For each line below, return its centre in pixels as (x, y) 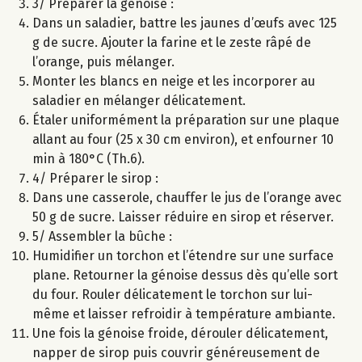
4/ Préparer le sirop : (95, 179)
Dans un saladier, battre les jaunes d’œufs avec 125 (185, 23)
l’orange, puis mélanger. (103, 62)
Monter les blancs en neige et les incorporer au (174, 82)
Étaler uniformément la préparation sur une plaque (186, 120)
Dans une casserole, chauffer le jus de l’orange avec (187, 198)
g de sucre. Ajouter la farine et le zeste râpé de (172, 43)
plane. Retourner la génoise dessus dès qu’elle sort (185, 276)
